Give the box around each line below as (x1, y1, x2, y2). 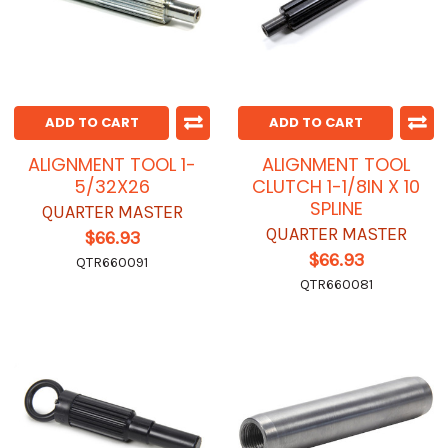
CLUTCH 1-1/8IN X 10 (252, 174, 420, 200)
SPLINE (309, 196, 363, 222)
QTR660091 (76, 254, 148, 272)
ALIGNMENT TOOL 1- (28, 152, 196, 178)
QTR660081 (299, 276, 373, 294)
